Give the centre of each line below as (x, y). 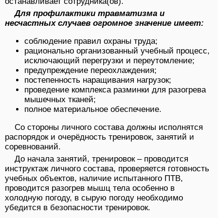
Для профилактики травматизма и (90, 14)
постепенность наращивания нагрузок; (98, 80)
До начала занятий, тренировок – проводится (101, 159)
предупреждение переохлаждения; (91, 71)
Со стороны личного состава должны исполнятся (109, 127)
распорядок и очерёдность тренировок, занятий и (100, 137)
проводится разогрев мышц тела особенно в (90, 188)
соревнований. (33, 147)
